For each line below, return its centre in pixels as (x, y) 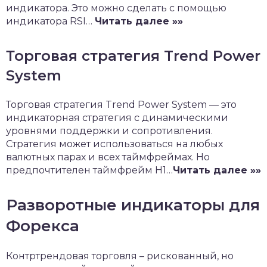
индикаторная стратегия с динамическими (117, 118)
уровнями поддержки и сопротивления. (109, 131)
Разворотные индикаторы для (133, 205)
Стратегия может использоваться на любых (114, 144)
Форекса (43, 226)
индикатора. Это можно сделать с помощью (116, 8)
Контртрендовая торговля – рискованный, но (120, 256)
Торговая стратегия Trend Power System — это (121, 105)
